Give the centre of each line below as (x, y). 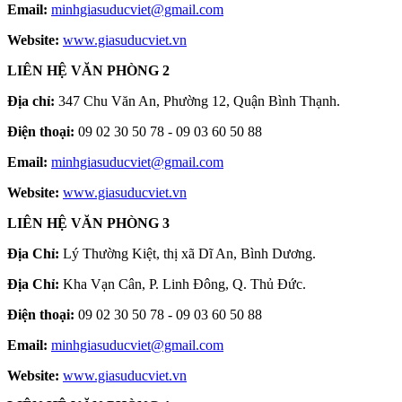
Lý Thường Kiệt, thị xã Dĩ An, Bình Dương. (188, 253)
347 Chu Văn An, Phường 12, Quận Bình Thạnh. (197, 100)
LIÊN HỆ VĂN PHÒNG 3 (88, 223)
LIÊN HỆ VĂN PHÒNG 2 (88, 70)
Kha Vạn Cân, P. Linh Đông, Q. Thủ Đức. (183, 284)
